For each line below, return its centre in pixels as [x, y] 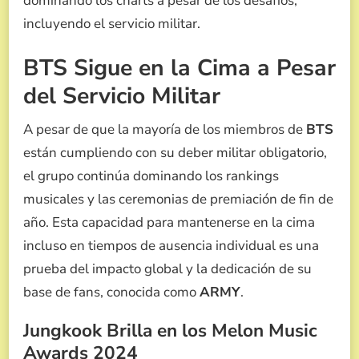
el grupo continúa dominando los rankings [151, 176]
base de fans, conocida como [111, 292]
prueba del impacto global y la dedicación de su [167, 269]
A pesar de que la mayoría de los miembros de [165, 130]
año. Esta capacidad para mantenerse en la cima [169, 223]
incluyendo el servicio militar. [112, 23]
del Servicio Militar [122, 96]
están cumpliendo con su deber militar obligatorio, [175, 153]
